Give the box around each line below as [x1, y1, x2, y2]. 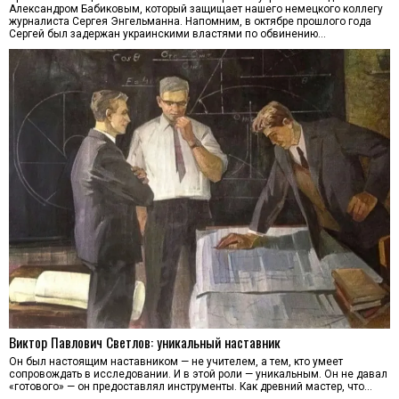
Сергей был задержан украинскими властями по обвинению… [9, 27, 326, 40]
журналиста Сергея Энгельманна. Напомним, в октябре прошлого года [9, 14, 371, 28]
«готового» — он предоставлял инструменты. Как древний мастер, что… [9, 380, 372, 394]
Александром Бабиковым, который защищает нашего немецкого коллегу [9, 2, 383, 15]
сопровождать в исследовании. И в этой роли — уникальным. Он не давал [9, 368, 387, 381]
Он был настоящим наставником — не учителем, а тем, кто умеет [9, 355, 343, 369]
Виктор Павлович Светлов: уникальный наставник [9, 332, 281, 353]
